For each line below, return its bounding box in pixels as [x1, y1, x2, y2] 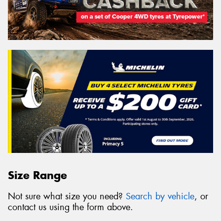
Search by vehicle [126, 190, 194, 203]
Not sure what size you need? [8, 190, 126, 203]
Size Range [8, 168, 67, 183]
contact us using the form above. [8, 201, 133, 214]
